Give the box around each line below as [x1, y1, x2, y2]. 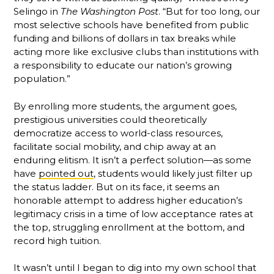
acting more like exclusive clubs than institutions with [13, 46, 259, 58]
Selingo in [13, 6, 61, 18]
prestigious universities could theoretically [13, 113, 207, 125]
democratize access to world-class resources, [13, 127, 223, 139]
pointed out [39, 167, 94, 179]
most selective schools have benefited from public [13, 19, 250, 31]
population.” [13, 73, 71, 85]
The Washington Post [61, 6, 159, 18]
